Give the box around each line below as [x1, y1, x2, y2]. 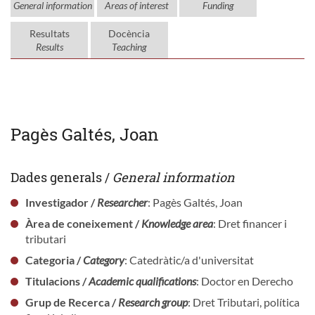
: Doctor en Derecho [195, 274, 293, 288]
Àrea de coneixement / [25, 216, 141, 230]
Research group [117, 295, 188, 309]
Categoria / [25, 252, 83, 266]
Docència [108, 27, 150, 39]
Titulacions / [25, 274, 89, 288]
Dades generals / [11, 168, 112, 186]
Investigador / [25, 195, 97, 209]
